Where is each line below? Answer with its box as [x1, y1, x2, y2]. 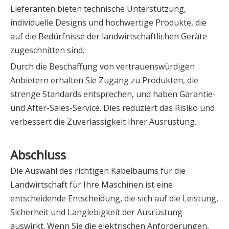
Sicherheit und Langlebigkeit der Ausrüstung [10, 207, 182, 218]
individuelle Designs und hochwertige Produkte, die [10, 17, 207, 29]
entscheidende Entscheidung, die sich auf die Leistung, [10, 193, 218, 204]
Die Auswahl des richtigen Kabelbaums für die [10, 165, 186, 177]
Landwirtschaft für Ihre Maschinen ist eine [10, 179, 173, 191]
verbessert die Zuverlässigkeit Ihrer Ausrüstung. [10, 116, 196, 128]
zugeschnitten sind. [10, 44, 84, 56]
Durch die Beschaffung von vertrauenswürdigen [10, 61, 195, 73]
